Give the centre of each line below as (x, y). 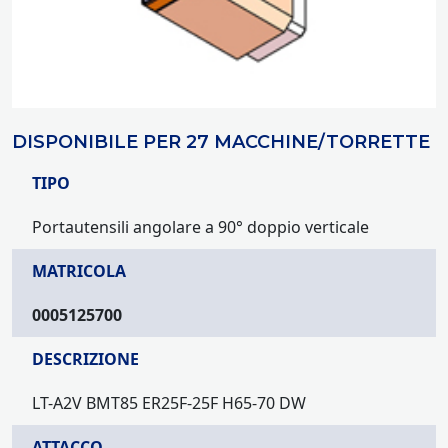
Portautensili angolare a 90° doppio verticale (200, 227)
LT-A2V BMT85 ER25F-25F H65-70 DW (169, 403)
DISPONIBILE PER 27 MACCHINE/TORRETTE (221, 142)
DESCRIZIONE (85, 359)
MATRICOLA (79, 271)
